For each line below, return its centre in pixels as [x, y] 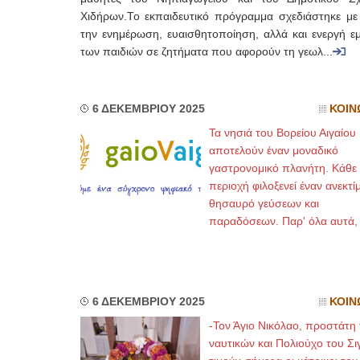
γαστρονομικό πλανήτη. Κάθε [282, 168]
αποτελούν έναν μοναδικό [273, 150]
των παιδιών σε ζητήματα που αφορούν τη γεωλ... [206, 52]
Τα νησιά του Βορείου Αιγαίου [282, 133]
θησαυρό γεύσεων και [264, 203]
